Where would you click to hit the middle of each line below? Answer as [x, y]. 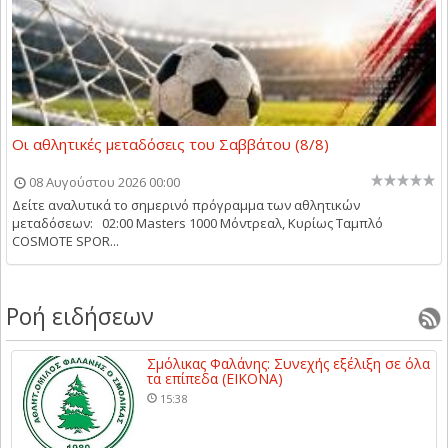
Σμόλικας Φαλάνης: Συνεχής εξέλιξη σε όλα [288, 364]
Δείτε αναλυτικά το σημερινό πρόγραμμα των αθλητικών [186, 205]
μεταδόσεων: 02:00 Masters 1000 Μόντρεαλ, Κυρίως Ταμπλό [197, 223]
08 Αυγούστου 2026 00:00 [104, 182]
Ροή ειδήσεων [80, 316]
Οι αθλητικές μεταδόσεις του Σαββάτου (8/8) [170, 144]
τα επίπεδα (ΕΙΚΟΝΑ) [215, 379]
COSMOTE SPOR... [65, 241]
